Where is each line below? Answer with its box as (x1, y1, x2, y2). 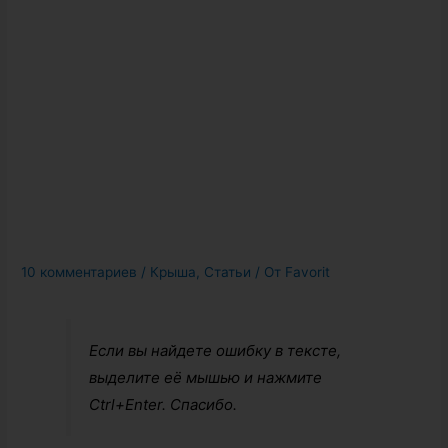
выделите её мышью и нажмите (89, 367, 323, 387)
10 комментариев (21, 264, 138, 281)
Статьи (204, 264, 252, 281)
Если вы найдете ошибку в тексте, (89, 340, 342, 360)
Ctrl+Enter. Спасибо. (89, 394, 238, 414)
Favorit (285, 264, 331, 281)
